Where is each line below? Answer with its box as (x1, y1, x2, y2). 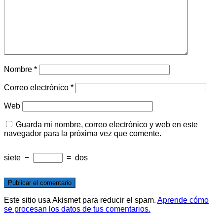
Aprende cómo (157, 195, 209, 204)
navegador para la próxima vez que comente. (4, 129, 161, 138)
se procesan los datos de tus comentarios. (4, 204, 150, 213)
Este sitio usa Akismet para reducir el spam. (4, 195, 157, 204)
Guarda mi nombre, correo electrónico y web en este (16, 120, 198, 129)
